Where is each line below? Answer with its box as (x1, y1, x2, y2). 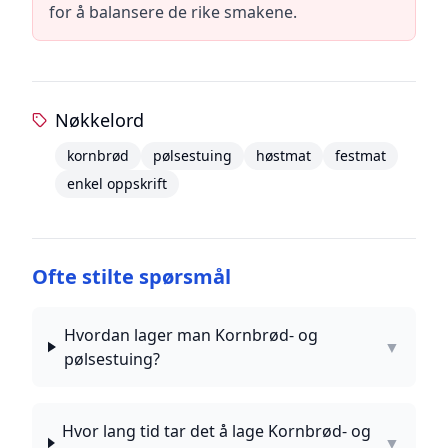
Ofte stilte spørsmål (32, 263, 231, 290)
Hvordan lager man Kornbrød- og (63, 324, 318, 346)
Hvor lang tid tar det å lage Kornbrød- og (62, 420, 372, 442)
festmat (335, 146, 387, 165)
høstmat (256, 146, 312, 165)
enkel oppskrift (67, 174, 168, 193)
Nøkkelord (55, 108, 145, 132)
